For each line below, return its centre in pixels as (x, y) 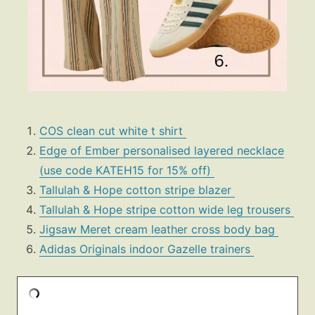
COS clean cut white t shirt (113, 130)
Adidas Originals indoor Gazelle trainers (147, 249)
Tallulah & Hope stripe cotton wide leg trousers (167, 209)
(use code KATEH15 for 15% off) (127, 170)
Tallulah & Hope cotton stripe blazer (137, 189)
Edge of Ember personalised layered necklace (162, 150)
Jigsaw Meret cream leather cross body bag (159, 229)
